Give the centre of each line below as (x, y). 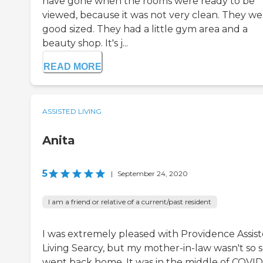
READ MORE (73, 66)
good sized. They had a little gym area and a (145, 29)
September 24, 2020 (153, 173)
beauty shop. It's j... (85, 43)
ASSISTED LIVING (72, 111)
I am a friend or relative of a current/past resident (130, 201)
